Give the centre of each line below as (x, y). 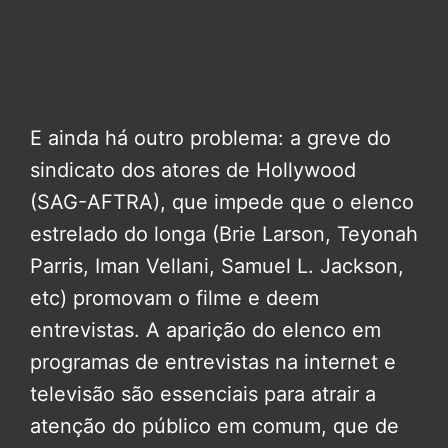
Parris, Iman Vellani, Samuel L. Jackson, (217, 265)
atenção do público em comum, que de (214, 425)
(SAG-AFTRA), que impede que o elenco (222, 201)
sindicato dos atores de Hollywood (193, 169)
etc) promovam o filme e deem (174, 297)
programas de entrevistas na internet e (213, 361)
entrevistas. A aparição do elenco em (205, 329)
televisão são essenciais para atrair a (203, 393)
